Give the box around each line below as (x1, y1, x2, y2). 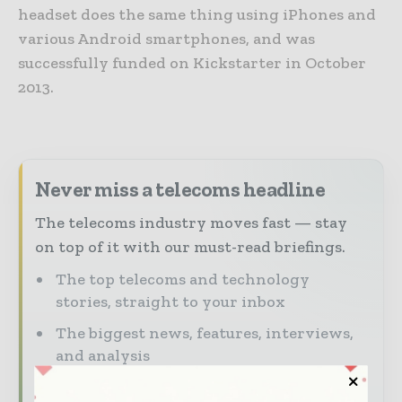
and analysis (56, 345, 150, 366)
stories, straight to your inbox (56, 292, 285, 312)
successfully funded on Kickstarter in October (18, 53, 366, 74)
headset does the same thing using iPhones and (18, 4, 376, 25)
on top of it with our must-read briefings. (35, 237, 345, 258)
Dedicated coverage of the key (56, 377, 284, 398)
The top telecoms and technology (56, 269, 310, 290)
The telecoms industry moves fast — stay (35, 213, 347, 233)
